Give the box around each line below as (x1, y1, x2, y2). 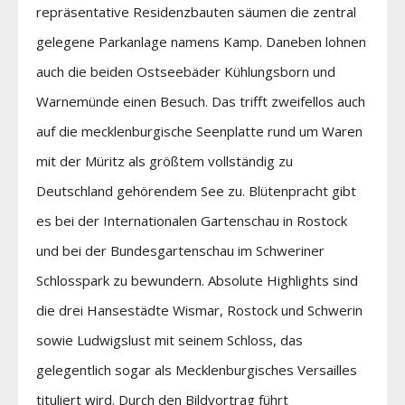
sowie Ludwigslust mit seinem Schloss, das (36, 330, 303, 349)
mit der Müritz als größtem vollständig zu (36, 151, 293, 170)
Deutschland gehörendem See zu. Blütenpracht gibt (36, 181, 356, 200)
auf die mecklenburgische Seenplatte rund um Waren (36, 121, 363, 140)
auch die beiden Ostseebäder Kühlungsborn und (36, 61, 335, 80)
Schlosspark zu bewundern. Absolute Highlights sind (36, 270, 358, 289)
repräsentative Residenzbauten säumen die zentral (36, 2, 356, 21)
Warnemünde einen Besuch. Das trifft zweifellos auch (36, 91, 365, 110)
